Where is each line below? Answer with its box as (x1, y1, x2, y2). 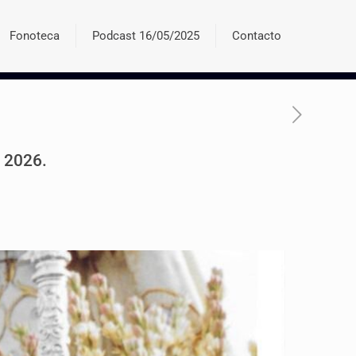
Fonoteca (10, 29, 60, 43)
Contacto (232, 29, 281, 43)
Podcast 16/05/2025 (92, 29, 199, 43)
